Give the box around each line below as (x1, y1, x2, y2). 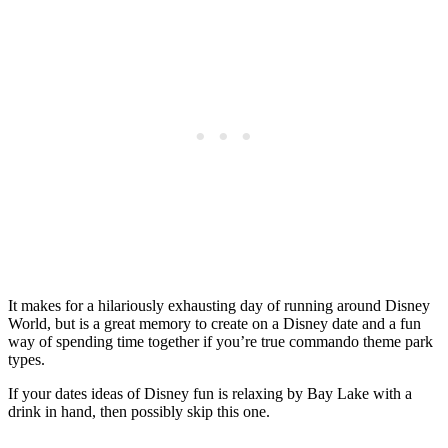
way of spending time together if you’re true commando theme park (8, 332, 433, 350)
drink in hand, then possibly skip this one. (8, 402, 270, 420)
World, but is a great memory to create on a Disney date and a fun (8, 314, 421, 332)
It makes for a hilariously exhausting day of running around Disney (8, 296, 430, 314)
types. (8, 350, 45, 368)
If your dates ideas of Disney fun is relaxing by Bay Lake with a (8, 384, 412, 402)
